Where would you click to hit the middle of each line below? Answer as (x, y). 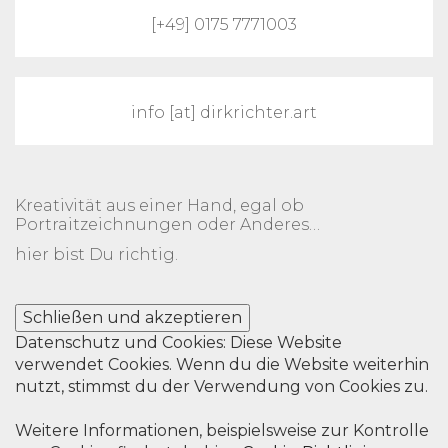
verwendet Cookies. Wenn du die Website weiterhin (222, 364)
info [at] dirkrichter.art (224, 112)
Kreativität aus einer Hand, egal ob (159, 205)
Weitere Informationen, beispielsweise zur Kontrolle (222, 430)
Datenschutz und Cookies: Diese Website (178, 342)
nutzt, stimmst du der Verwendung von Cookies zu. (221, 386)
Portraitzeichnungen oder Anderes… (167, 224)
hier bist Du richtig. (96, 254)
